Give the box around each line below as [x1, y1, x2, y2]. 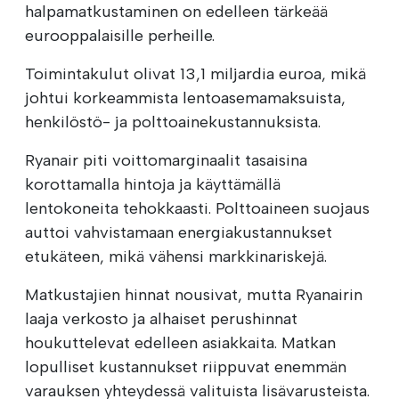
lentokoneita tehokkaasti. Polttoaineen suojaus [25, 198, 370, 218]
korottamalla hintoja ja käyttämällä [25, 174, 281, 194]
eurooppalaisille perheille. [25, 25, 215, 45]
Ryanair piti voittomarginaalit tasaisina [25, 150, 307, 170]
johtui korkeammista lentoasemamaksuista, [25, 87, 346, 108]
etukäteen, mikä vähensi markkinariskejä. [25, 246, 327, 266]
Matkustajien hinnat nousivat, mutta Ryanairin [25, 284, 362, 305]
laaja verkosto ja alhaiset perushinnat [25, 308, 297, 329]
